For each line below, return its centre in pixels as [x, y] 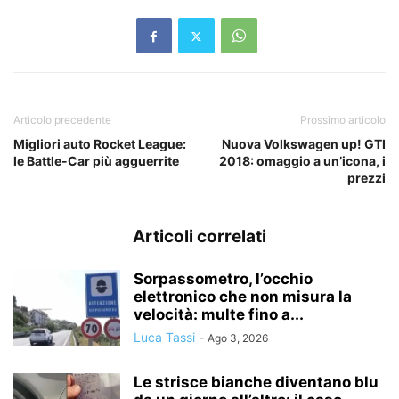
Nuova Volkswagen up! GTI [304, 144]
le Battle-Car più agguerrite [96, 161]
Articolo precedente [62, 120]
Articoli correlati [199, 236]
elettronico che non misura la [243, 297]
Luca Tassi [164, 337]
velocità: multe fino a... [219, 314]
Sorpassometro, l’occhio [223, 279]
